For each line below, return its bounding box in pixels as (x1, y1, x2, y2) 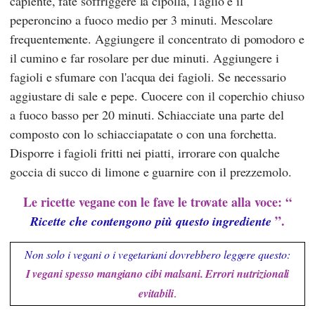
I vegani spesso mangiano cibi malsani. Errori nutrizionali (25, 266, 290, 282)
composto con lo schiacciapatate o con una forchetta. (10, 125, 278, 143)
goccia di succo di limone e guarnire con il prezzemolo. (10, 163, 292, 181)
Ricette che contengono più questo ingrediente (30, 212, 271, 231)
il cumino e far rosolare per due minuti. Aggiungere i (10, 49, 280, 67)
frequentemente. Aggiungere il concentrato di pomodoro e (10, 30, 305, 48)
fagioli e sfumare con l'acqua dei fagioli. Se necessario (10, 68, 286, 86)
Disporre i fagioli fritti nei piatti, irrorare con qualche (10, 144, 280, 162)
